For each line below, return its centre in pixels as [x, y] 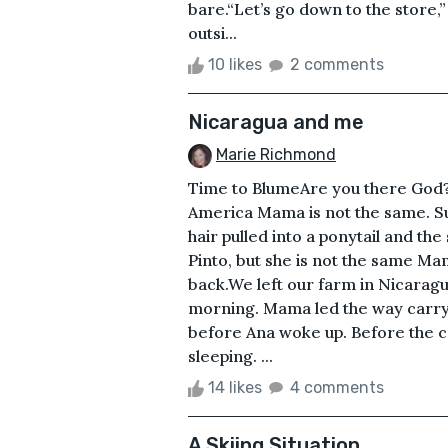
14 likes [235, 387]
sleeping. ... [230, 355]
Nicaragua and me [276, 121]
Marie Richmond [276, 154]
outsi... [212, 32]
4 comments [337, 387]
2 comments [337, 64]
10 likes [235, 64]
